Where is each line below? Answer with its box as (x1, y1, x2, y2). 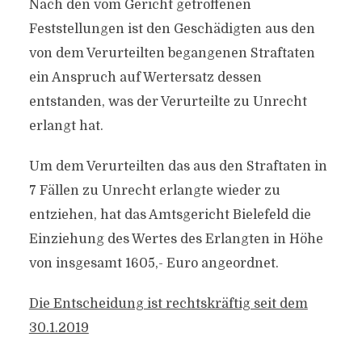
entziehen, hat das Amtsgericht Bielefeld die (28, 208, 311, 222)
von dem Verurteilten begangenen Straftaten (28, 46, 315, 61)
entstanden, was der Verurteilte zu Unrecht (28, 95, 307, 109)
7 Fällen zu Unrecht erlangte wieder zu (28, 183, 280, 198)
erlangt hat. (28, 119, 103, 133)
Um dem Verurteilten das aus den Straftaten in (28, 159, 327, 174)
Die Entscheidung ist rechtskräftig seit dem (28, 297, 308, 311)
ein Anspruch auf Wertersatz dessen (28, 70, 262, 85)
